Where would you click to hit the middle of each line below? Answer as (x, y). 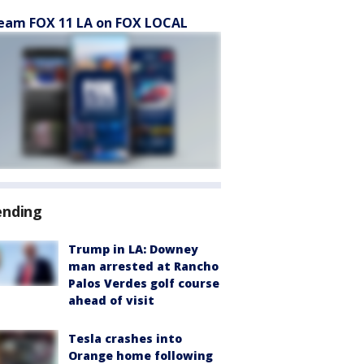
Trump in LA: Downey (133, 249)
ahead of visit (111, 300)
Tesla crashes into (125, 338)
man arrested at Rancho (143, 266)
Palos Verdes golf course (144, 283)
